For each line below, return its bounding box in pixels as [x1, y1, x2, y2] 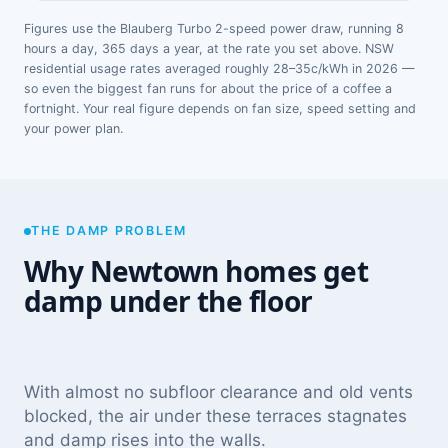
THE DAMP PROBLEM [31, 223, 187, 239]
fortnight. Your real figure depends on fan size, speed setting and [24, 100, 416, 116]
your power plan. [24, 120, 123, 136]
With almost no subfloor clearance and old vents [24, 382, 413, 403]
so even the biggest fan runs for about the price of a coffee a [24, 80, 392, 96]
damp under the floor [24, 282, 313, 321]
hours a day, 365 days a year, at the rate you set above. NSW [24, 40, 394, 56]
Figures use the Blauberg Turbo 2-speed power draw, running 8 [24, 20, 404, 36]
